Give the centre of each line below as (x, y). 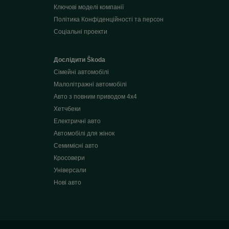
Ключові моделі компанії (88, 7)
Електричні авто (77, 121)
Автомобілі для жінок (84, 134)
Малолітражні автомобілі (90, 85)
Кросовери (69, 158)
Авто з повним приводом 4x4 (95, 97)
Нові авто (67, 183)
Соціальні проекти (80, 32)
